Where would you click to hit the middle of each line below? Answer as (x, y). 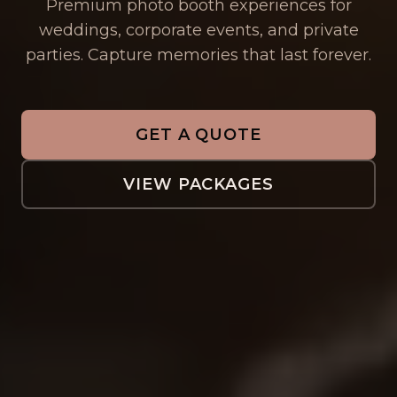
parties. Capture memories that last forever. (198, 55)
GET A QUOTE (198, 135)
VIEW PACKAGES (198, 184)
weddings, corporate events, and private (198, 30)
